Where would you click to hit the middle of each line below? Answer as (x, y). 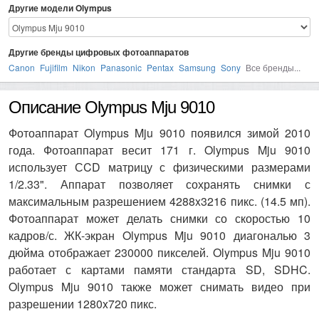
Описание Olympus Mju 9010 (111, 107)
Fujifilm (54, 67)
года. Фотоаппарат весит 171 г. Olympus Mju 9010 (159, 150)
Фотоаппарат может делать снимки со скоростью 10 (159, 218)
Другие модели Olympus (60, 8)
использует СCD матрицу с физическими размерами (159, 167)
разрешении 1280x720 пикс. (83, 304)
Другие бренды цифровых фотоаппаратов (99, 52)
